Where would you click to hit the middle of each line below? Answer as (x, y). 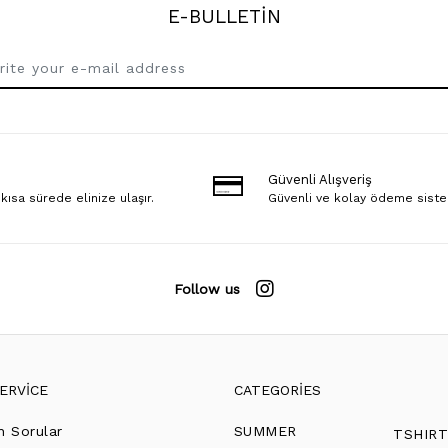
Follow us (207, 288)
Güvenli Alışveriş (320, 180)
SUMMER (265, 431)
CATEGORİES (277, 390)
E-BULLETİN (224, 17)
